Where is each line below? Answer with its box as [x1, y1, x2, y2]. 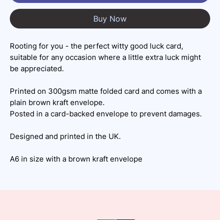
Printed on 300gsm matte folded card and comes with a [10, 86, 202, 96]
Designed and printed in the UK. [10, 131, 121, 141]
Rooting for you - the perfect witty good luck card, [10, 41, 183, 51]
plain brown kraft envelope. [10, 97, 105, 107]
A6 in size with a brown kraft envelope [10, 154, 142, 164]
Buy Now [93, 13, 127, 24]
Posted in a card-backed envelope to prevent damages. [10, 109, 202, 118]
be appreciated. [10, 63, 66, 73]
